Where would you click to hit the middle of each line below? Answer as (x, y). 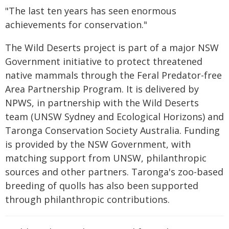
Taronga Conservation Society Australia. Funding (112, 130)
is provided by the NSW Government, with (98, 144)
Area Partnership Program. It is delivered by (102, 89)
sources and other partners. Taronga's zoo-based (114, 172)
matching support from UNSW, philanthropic (106, 158)
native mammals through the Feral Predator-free (113, 75)
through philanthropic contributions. (87, 199)
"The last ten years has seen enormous (91, 11)
